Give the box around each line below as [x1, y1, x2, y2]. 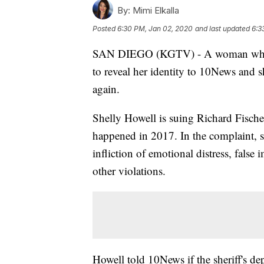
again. [93, 81, 120, 96]
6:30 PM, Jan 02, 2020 [117, 24, 193, 33]
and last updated [195, 24, 250, 33]
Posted [93, 24, 117, 33]
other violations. [93, 163, 166, 178]
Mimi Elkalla [130, 4, 179, 16]
